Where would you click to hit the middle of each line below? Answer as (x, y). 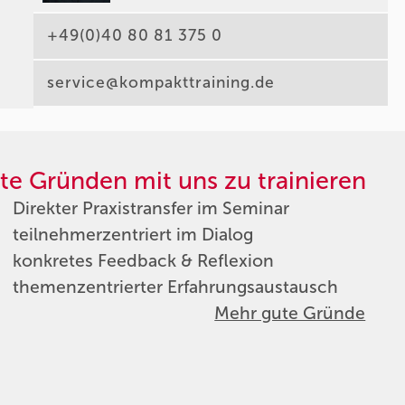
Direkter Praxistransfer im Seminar (151, 208)
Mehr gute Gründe (290, 313)
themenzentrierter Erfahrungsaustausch (175, 287)
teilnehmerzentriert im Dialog (132, 234)
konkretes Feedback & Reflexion (143, 260)
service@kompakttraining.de (161, 83)
